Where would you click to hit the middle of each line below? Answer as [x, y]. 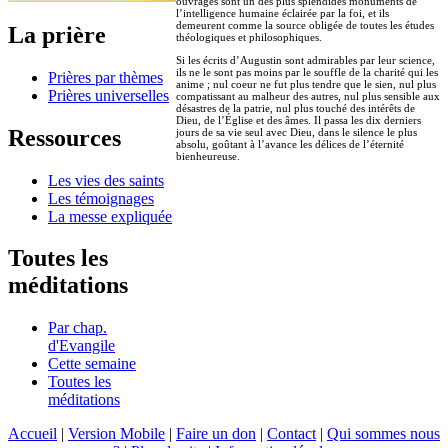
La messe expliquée [110, 216]
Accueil [32, 433]
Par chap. [77, 328]
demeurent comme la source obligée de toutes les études [305, 24]
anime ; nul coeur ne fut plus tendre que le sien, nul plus [306, 83]
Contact [291, 433]
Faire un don [216, 433]
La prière [57, 34]
